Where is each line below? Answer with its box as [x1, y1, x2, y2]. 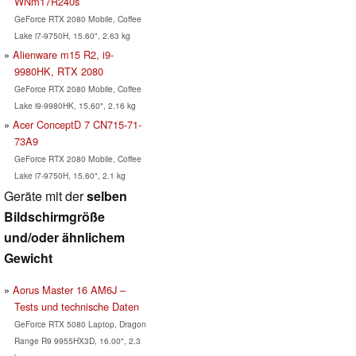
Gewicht [4, 248, 52, 267]
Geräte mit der [4, 186, 87, 205]
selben [87, 186, 127, 205]
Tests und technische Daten [14, 298, 139, 314]
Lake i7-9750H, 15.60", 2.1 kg [14, 168, 126, 181]
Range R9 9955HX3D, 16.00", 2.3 [14, 334, 141, 346]
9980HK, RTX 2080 [14, 63, 103, 79]
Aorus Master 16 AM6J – [13, 281, 126, 297]
